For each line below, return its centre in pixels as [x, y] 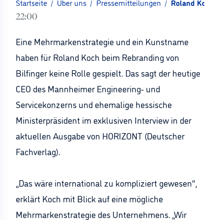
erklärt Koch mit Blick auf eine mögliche [89, 198]
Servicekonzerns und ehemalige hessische [94, 104]
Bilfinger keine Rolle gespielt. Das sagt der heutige [108, 73]
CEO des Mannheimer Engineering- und [88, 88]
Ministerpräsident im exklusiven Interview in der [104, 120]
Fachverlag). [38, 151]
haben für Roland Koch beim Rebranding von [97, 57]
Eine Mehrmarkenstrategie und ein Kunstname [102, 41]
